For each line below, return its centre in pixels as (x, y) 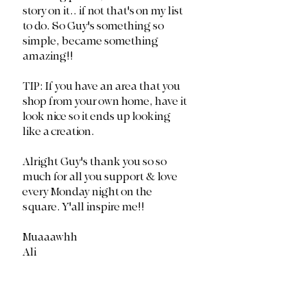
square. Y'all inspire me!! (84, 207)
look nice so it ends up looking (98, 117)
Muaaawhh (50, 237)
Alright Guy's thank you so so (96, 162)
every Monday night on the (88, 192)
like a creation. (60, 132)
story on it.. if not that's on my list (104, 11)
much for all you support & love (101, 177)
